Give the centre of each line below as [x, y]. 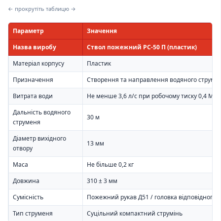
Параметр [28, 31]
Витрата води [33, 96]
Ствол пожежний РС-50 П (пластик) [142, 47]
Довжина [26, 181]
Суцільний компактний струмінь [135, 213]
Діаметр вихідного [39, 138]
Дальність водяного [42, 112]
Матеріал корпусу [38, 63]
